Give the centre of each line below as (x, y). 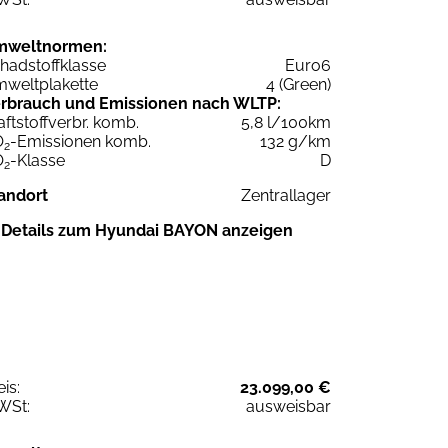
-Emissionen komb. (80, 141)
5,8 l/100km (286, 122)
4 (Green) (298, 84)
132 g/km (295, 141)
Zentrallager (286, 195)
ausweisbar (288, 406)
